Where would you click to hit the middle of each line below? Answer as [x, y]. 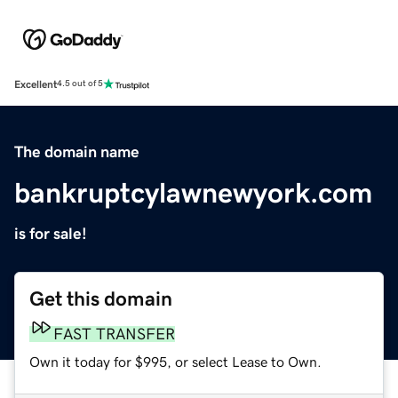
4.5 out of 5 [80, 84]
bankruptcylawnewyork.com [193, 192]
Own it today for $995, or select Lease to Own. [175, 361]
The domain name [77, 151]
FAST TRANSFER [114, 334]
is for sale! [51, 233]
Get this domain [101, 298]
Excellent [36, 84]
